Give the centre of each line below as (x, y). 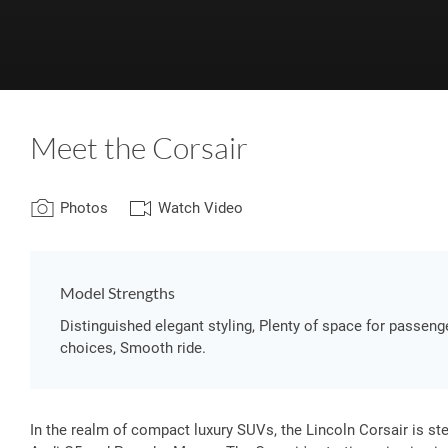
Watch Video (200, 208)
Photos (84, 208)
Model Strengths (117, 292)
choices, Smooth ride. (133, 348)
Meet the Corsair (139, 147)
